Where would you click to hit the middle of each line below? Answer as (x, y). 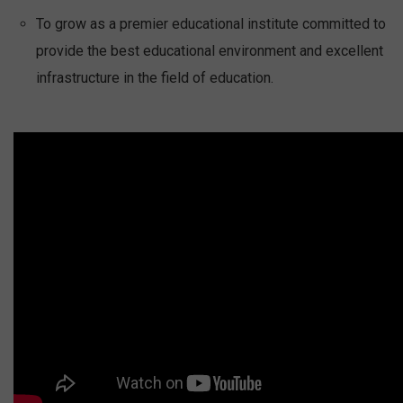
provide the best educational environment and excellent (210, 50)
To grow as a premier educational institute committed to (211, 23)
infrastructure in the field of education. (155, 77)
